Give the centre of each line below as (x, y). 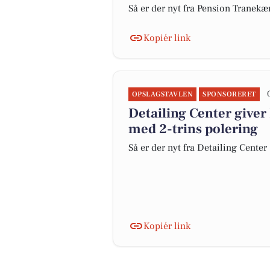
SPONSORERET (229, 94)
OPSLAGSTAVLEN (163, 94)
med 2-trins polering (193, 129)
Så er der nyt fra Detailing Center (198, 148)
